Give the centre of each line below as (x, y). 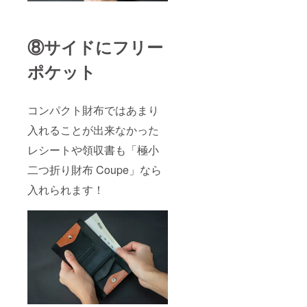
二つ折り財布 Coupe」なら (95, 170)
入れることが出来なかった (93, 130)
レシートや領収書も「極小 (93, 150)
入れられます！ (66, 190)
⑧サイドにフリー (95, 47)
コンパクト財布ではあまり (93, 110)
